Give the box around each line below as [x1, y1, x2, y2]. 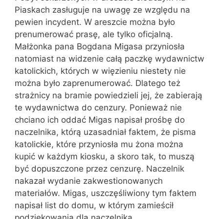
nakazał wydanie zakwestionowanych [15, 175, 163, 186]
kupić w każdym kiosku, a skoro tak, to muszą [15, 151, 195, 161]
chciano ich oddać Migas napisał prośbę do [15, 114, 185, 125]
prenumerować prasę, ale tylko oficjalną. [15, 29, 173, 39]
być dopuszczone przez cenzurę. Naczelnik [15, 163, 184, 174]
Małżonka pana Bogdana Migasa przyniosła [15, 41, 185, 51]
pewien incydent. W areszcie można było [15, 17, 175, 27]
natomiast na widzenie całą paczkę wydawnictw [15, 53, 204, 64]
